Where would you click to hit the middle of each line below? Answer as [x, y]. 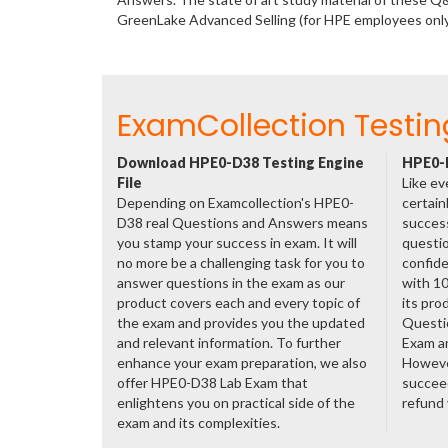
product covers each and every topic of [238, 302]
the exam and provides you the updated [241, 322]
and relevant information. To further [229, 342]
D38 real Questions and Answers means [242, 222]
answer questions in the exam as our [231, 282]
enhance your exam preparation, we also [242, 362]
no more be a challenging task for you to [241, 262]
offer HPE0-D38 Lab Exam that [212, 382]
